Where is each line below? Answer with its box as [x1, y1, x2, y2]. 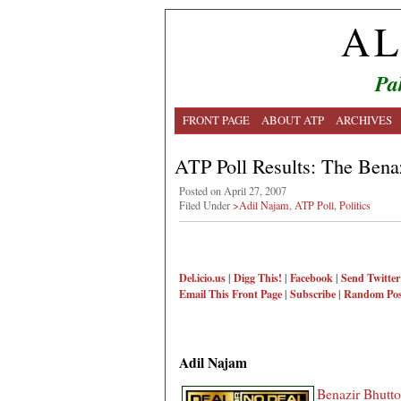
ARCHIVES [336, 112, 392, 128]
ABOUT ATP [261, 112, 324, 128]
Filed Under [179, 198, 233, 212]
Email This [179, 286, 229, 303]
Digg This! [234, 269, 282, 286]
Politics [339, 198, 371, 212]
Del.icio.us [179, 269, 226, 286]
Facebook [290, 269, 333, 286]
